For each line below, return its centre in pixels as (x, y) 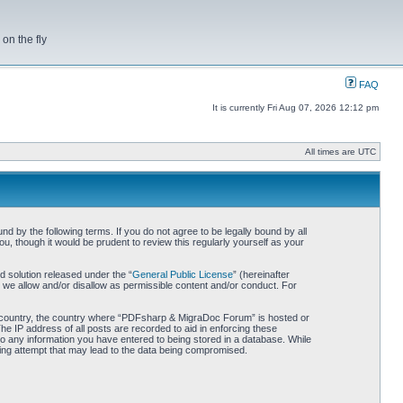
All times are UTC (340, 152)
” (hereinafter (261, 274)
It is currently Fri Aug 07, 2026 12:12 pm (296, 107)
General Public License (182, 274)
